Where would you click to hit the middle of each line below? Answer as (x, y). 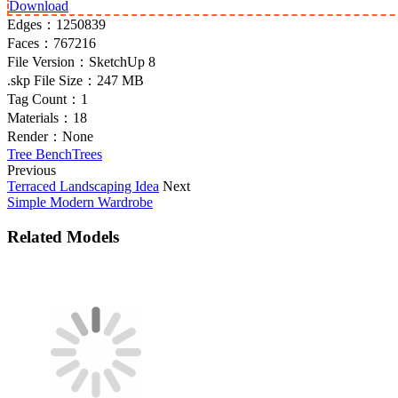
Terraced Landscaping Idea (83, 186)
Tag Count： (44, 99)
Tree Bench (40, 154)
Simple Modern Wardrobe (80, 202)
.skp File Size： (52, 80)
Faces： (30, 43)
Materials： (40, 117)
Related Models (63, 236)
